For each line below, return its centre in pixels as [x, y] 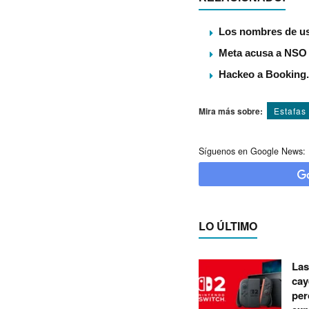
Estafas [290, 111]
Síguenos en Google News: [252, 151]
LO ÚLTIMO [228, 226]
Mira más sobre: [231, 111]
